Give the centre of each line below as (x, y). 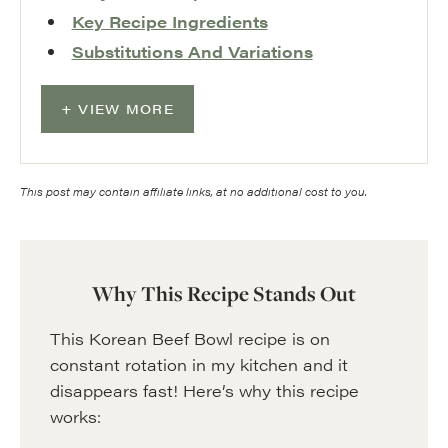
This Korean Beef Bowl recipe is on (190, 338)
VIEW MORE (126, 108)
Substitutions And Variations (192, 51)
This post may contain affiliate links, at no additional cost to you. (193, 191)
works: (75, 416)
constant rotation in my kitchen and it (199, 364)
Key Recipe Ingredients (169, 21)
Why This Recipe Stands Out (224, 293)
